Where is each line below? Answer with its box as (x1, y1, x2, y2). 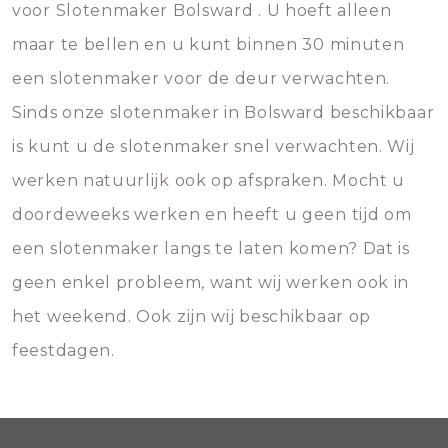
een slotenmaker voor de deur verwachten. (12, 69, 391, 88)
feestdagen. (12, 341, 115, 360)
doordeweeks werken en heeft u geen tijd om (12, 205, 412, 224)
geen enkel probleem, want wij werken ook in (12, 273, 410, 292)
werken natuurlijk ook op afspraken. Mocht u (12, 171, 406, 190)
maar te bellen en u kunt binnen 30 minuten (12, 35, 405, 54)
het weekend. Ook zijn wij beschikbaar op (12, 307, 372, 326)
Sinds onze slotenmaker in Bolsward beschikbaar (12, 103, 435, 122)
